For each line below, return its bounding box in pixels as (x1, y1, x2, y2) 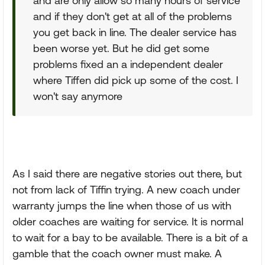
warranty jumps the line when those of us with (12, 199, 231, 212)
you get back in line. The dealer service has (33, 26, 237, 38)
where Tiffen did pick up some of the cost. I (33, 74, 238, 86)
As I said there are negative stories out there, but (12, 167, 242, 180)
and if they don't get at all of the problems (33, 10, 232, 22)
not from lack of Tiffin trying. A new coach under (12, 183, 240, 196)
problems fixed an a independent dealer (33, 58, 223, 70)
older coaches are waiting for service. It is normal (12, 215, 243, 228)
